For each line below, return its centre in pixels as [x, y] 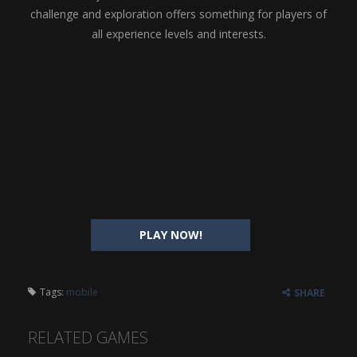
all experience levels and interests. [178, 34]
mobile [82, 292]
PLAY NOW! [171, 235]
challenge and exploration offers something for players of [178, 14]
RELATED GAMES [88, 337]
